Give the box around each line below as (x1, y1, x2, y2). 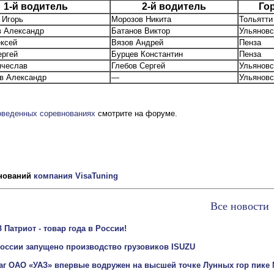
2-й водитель (142, 1, 206, 12)
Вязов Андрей (111, 38, 163, 48)
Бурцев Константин (111, 50, 183, 59)
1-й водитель (4, 1, 68, 12)
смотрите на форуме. (95, 108, 177, 118)
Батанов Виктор (111, 26, 170, 36)
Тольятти (239, 15, 273, 24)
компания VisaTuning (34, 171, 118, 181)
